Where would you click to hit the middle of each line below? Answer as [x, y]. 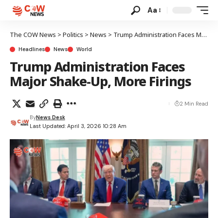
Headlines [32, 49]
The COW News [33, 35]
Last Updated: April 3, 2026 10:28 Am [78, 126]
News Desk [50, 117]
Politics [73, 35]
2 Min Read [194, 104]
